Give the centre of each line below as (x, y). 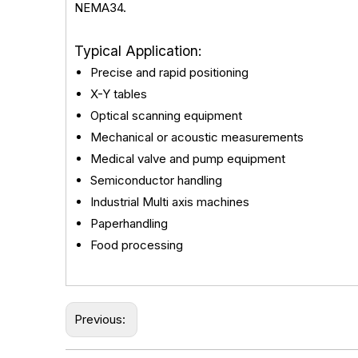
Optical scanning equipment (166, 115)
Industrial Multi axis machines (170, 202)
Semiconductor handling (156, 180)
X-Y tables (119, 94)
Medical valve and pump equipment (188, 159)
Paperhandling (129, 223)
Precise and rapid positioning (169, 72)
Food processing (137, 245)
